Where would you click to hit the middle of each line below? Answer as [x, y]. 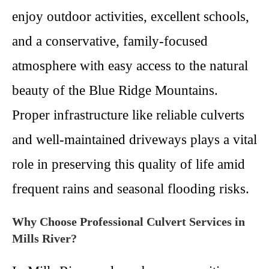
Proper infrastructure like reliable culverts [128, 115]
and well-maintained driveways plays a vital [134, 140]
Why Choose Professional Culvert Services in [128, 222]
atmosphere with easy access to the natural [130, 66]
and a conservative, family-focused [110, 41]
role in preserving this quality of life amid [128, 164]
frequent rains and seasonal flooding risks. [131, 189]
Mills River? [44, 238]
